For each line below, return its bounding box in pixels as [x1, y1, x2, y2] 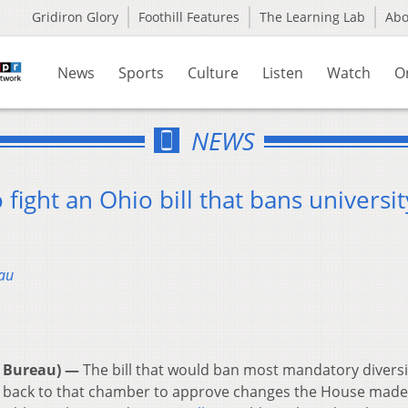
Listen [262, 63, 303, 83]
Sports [118, 63, 164, 83]
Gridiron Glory [32, 8, 118, 25]
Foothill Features [138, 8, 240, 25]
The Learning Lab [260, 8, 365, 25]
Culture [188, 63, 239, 83]
